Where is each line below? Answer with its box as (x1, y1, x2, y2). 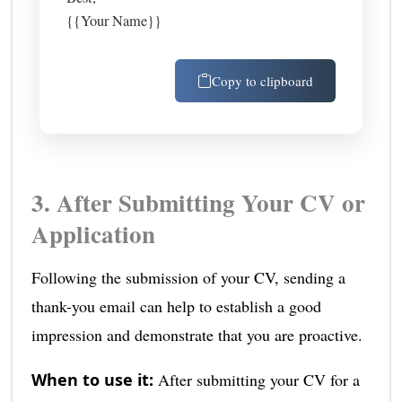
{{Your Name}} (66, 11, 162, 31)
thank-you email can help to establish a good (31, 295, 321, 318)
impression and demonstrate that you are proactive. (31, 324, 363, 346)
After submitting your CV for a (153, 369, 360, 391)
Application (31, 216, 155, 252)
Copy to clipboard (211, 72, 313, 91)
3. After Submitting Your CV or (31, 185, 365, 221)
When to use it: (31, 369, 153, 391)
